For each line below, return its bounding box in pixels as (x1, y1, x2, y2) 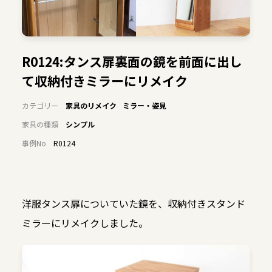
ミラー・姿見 (122, 100, 166, 111)
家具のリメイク (65, 100, 117, 111)
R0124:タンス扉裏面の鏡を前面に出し (21, 52, 242, 71)
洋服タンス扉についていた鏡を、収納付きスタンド (21, 196, 245, 211)
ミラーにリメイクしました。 (21, 216, 148, 231)
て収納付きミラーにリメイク (21, 72, 188, 90)
